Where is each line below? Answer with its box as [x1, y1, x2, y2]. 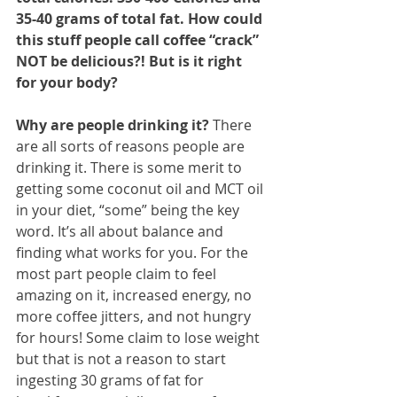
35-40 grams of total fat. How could [16, 9, 266, 29]
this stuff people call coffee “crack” [16, 30, 262, 51]
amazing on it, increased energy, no [16, 285, 255, 306]
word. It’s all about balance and [16, 222, 227, 242]
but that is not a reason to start [16, 349, 230, 370]
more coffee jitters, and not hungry [16, 307, 254, 327]
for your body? [16, 73, 118, 93]
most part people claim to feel [16, 264, 220, 284]
